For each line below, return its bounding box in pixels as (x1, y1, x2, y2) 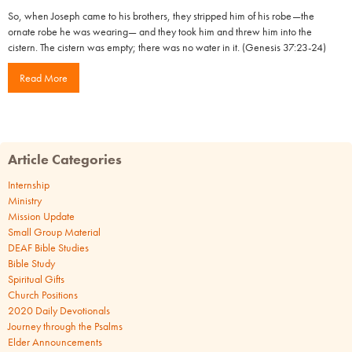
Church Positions (8, 287, 78, 302)
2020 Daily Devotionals (8, 302, 110, 317)
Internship (8, 177, 49, 192)
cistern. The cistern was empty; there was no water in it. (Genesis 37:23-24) (8, 39, 326, 54)
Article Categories (8, 149, 122, 168)
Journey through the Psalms (8, 318, 123, 333)
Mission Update (8, 208, 75, 223)
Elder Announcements (8, 334, 102, 349)
